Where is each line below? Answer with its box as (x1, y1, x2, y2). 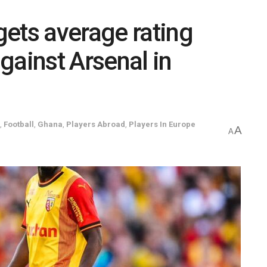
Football (4, 119, 34, 129)
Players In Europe (129, 119, 195, 129)
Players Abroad (66, 119, 125, 129)
